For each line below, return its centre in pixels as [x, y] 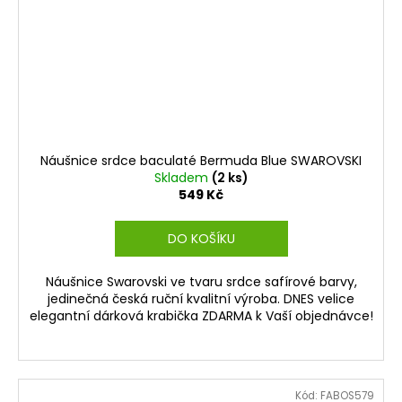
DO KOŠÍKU [201, 238]
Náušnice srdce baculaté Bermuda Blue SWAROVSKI [201, 160]
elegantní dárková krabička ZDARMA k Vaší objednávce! [201, 315]
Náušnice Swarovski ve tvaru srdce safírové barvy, [201, 281]
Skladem [183, 177]
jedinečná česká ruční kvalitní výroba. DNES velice [201, 298]
